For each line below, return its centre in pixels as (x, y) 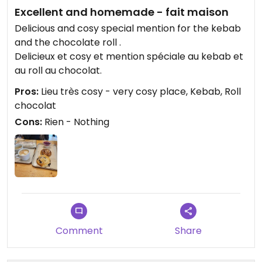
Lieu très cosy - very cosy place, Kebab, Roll (140, 91)
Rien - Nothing (76, 122)
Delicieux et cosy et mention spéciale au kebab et (129, 56)
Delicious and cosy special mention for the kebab (128, 28)
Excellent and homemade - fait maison (122, 12)
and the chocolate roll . (68, 42)
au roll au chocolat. (58, 70)
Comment (79, 230)
